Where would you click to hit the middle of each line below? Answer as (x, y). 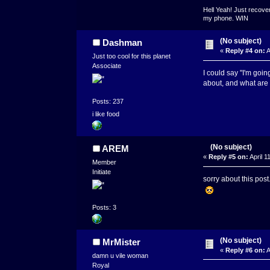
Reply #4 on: (246, 51)
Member (105, 162)
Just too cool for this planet (132, 56)
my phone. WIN (225, 18)
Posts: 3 (105, 207)
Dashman (122, 43)
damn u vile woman (121, 255)
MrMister (121, 242)
